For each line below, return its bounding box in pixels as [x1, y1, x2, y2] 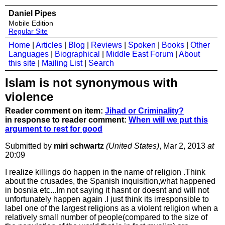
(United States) [106, 142, 159, 150]
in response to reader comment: [5, 116, 129, 124]
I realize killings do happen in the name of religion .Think [5, 168, 205, 176]
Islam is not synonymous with [5, 76, 178, 89]
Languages [9, 50, 49, 58]
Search [88, 59, 114, 67]
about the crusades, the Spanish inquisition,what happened [5, 177, 215, 185]
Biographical [55, 50, 100, 58]
